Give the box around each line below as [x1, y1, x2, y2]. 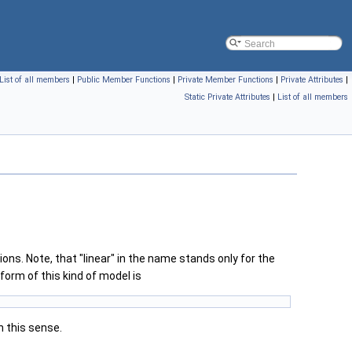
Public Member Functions [77, 75, 170, 85]
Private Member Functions [178, 75, 273, 85]
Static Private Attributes [185, 92, 270, 102]
